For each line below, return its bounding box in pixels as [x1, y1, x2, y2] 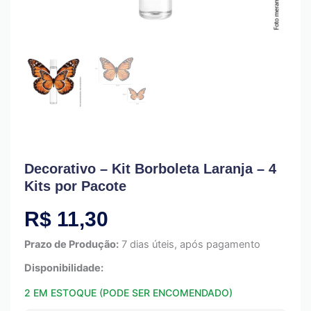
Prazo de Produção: [24, 238, 119, 251]
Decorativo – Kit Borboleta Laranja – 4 [24, 161, 276, 177]
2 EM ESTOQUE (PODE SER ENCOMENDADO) [24, 287, 233, 299]
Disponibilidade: [24, 262, 103, 275]
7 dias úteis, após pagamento [121, 238, 260, 251]
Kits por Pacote [24, 178, 126, 194]
